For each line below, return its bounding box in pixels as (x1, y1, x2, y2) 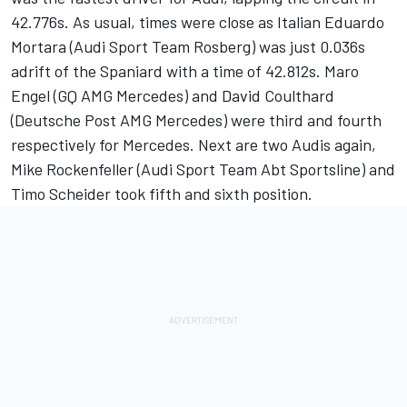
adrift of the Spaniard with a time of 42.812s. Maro (11, 61, 359, 81)
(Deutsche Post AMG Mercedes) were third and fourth (11, 110, 382, 130)
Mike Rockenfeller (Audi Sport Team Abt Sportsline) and (11, 159, 395, 179)
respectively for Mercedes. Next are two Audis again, (11, 134, 376, 154)
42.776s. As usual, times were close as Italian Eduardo (11, 12, 384, 32)
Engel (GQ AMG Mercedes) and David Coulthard (11, 85, 334, 105)
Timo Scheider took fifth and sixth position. (11, 184, 313, 203)
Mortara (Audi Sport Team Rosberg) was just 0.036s (11, 36, 365, 56)
